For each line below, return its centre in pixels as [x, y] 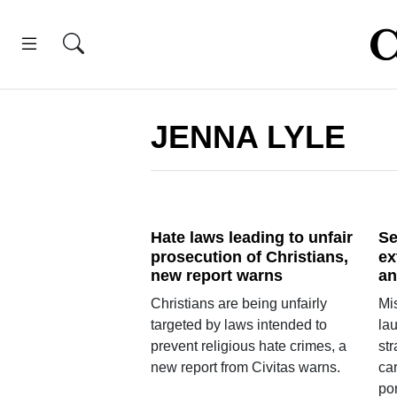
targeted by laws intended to [238, 325]
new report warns [216, 276]
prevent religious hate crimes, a [248, 346]
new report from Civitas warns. [245, 368]
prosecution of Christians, [249, 257]
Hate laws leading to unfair [251, 237]
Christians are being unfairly [238, 304]
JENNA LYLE [248, 137]
